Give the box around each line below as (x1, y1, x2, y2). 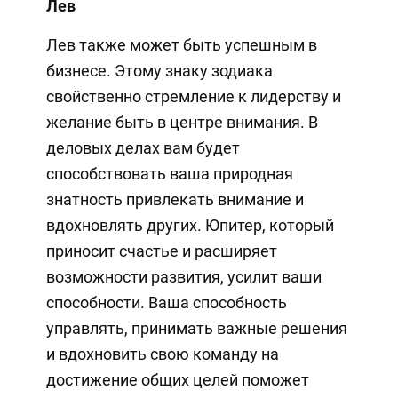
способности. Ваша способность (45, 292, 287, 312)
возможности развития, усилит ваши (45, 267, 322, 286)
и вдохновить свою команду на (45, 344, 279, 363)
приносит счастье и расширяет (45, 241, 277, 260)
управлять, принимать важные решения (45, 318, 347, 338)
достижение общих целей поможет (45, 370, 309, 389)
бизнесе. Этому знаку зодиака (45, 60, 273, 80)
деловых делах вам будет (45, 138, 240, 157)
